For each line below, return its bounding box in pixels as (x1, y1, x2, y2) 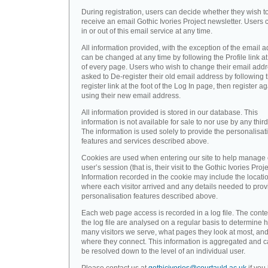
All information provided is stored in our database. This (81, 108, 258, 117)
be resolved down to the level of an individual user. (81, 247, 245, 255)
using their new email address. (81, 92, 181, 100)
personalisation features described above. (81, 192, 218, 200)
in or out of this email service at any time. (81, 27, 212, 35)
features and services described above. (81, 137, 209, 145)
